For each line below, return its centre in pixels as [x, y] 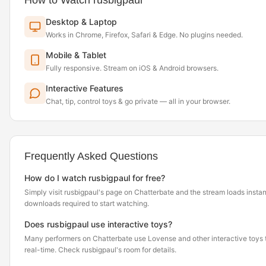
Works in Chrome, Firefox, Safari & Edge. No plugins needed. [144, 35]
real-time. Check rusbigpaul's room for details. [100, 250]
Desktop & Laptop [81, 22]
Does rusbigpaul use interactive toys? [98, 224]
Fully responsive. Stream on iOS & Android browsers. [132, 68]
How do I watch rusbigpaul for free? [95, 178]
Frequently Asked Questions [91, 156]
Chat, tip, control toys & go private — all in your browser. [138, 101]
